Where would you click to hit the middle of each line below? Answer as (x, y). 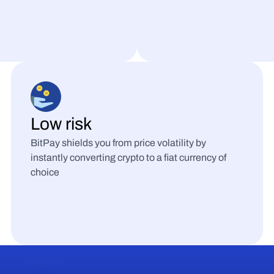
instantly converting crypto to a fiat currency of (128, 157)
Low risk (61, 124)
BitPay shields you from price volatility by (118, 143)
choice (45, 172)
